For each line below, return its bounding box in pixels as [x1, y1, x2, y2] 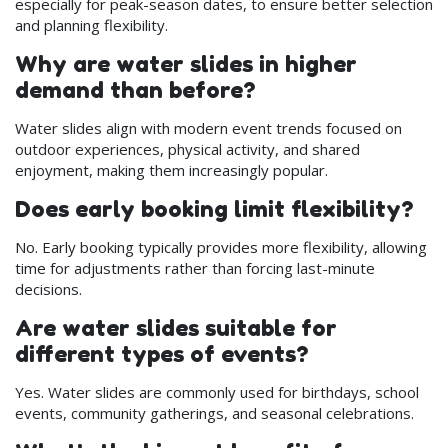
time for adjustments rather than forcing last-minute [15, 258, 375, 279]
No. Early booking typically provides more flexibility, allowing [15, 237, 427, 258]
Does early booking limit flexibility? [15, 195, 413, 223]
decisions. [15, 279, 82, 300]
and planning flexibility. [15, 15, 168, 36]
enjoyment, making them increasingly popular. [15, 160, 328, 181]
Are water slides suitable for [15, 314, 337, 342]
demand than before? [15, 76, 255, 104]
